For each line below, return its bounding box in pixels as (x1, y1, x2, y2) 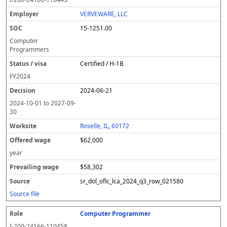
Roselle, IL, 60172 (80, 122, 130, 130)
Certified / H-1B (80, 59, 124, 68)
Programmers (10, 45, 49, 54)
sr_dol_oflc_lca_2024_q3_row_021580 (80, 177, 184, 185)
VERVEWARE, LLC (80, 10, 128, 18)
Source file (10, 190, 40, 198)
